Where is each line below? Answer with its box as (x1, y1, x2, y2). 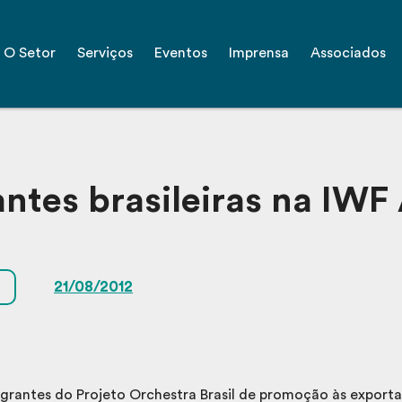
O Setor (3, 46, 56, 61)
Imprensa (228, 46, 289, 61)
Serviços (76, 46, 133, 61)
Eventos (153, 46, 207, 61)
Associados (310, 46, 386, 61)
